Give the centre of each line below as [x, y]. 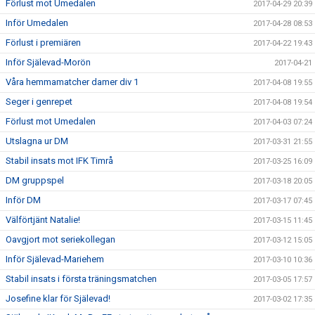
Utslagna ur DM [37, 141]
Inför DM [23, 200]
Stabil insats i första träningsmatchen [81, 279]
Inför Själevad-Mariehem [55, 259]
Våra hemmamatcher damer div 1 [72, 82]
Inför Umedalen [37, 23]
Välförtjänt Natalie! [43, 220]
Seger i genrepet [39, 102]
